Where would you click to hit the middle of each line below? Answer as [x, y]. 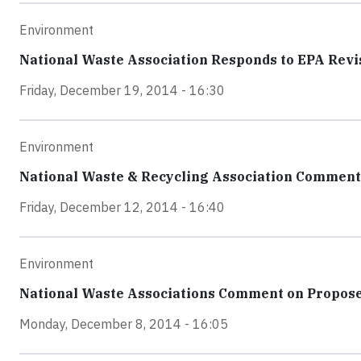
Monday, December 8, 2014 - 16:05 [124, 324]
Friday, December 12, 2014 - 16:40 [122, 207]
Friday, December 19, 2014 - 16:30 [122, 91]
